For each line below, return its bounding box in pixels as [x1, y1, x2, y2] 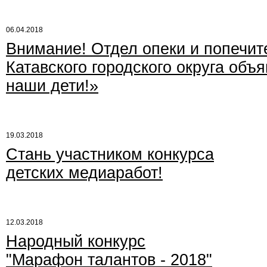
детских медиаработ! [6, 164, 163, 182]
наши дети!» [6, 77, 98, 95]
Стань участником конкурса [6, 145, 214, 163]
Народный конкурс [6, 232, 145, 250]
